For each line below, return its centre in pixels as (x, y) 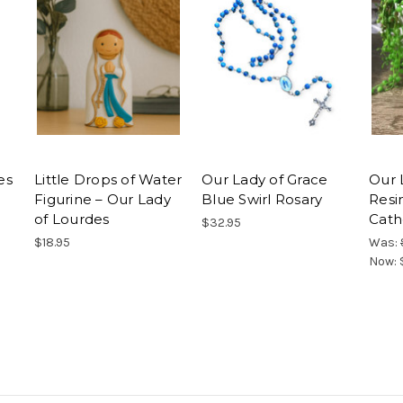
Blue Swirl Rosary (262, 200)
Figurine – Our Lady (103, 200)
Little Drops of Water (108, 180)
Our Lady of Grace (265, 180)
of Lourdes (72, 219)
